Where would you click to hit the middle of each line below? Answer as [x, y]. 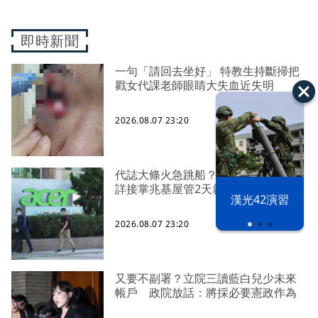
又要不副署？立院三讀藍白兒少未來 [206, 278]
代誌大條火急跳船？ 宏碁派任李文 [206, 174]
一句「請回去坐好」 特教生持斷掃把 [168, 71]
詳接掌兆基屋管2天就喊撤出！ [192, 188]
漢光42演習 [260, 199]
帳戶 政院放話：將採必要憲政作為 [206, 292]
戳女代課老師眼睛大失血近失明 [194, 85]
